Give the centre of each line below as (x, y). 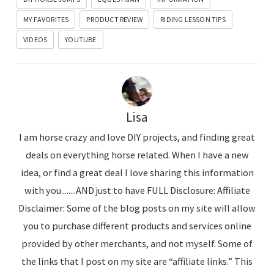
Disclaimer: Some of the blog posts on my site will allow (137, 208)
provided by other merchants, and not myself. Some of (137, 244)
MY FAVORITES (46, 20)
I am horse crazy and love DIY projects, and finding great (137, 137)
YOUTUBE (81, 40)
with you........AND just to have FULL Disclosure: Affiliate (137, 191)
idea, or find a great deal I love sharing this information (137, 173)
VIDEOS (35, 40)
